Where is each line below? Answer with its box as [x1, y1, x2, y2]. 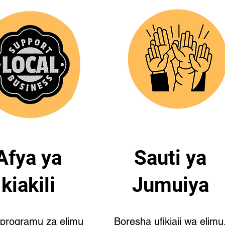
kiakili [2, 173, 56, 197]
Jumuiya [132, 173, 209, 197]
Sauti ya [134, 146, 207, 170]
